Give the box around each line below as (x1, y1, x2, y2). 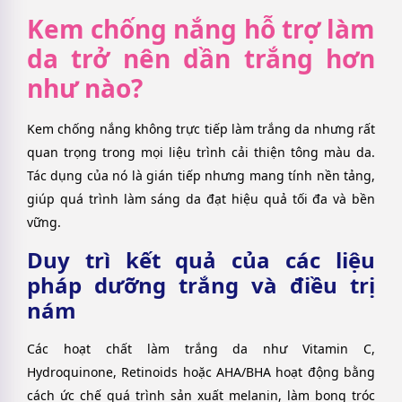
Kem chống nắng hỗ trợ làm (27, 12, 375, 47)
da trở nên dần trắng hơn (27, 41, 375, 76)
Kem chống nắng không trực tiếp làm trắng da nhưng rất (27, 120, 375, 138)
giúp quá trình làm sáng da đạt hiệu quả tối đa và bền (27, 190, 375, 208)
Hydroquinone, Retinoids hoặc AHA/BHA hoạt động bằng (27, 363, 375, 380)
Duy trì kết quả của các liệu (27, 244, 375, 275)
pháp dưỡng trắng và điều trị (27, 269, 375, 300)
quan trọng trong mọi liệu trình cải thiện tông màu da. (27, 144, 375, 162)
